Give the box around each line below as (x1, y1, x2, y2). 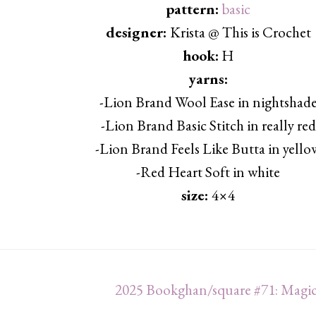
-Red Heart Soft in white (136, 162, 281, 181)
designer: (105, 23, 170, 42)
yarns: (188, 69, 229, 88)
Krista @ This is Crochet (169, 23, 311, 42)
